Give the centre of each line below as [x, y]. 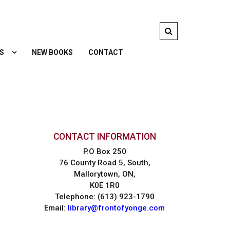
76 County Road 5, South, [104, 162]
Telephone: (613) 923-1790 [104, 196]
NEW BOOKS [52, 52]
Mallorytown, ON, [104, 174]
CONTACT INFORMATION [104, 136]
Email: [56, 208]
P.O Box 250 [104, 151]
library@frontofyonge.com [116, 208]
